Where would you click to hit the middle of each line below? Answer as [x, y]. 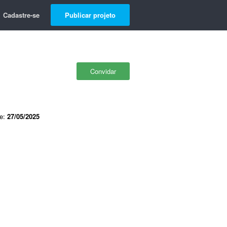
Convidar [103, 71]
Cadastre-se [21, 15]
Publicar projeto [90, 15]
